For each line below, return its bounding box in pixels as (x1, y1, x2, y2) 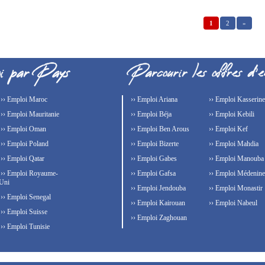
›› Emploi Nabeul (207, 198, 257, 207)
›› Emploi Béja (129, 109, 172, 118)
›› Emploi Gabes (129, 154, 177, 163)
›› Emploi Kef (207, 124, 248, 133)
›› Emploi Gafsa (129, 169, 176, 177)
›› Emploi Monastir (207, 183, 263, 192)
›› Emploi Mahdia (207, 139, 258, 148)
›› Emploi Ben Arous (129, 124, 189, 133)
